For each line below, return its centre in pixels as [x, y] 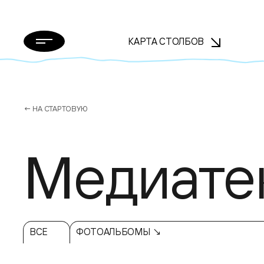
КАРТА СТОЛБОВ [167, 41]
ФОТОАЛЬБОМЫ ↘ [119, 232]
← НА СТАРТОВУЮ [56, 108]
